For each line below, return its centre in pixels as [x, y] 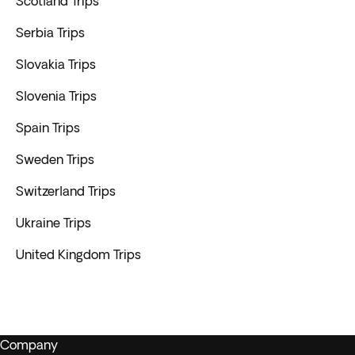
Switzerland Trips [66, 191]
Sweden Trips [55, 159]
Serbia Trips [50, 32]
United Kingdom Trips [78, 254]
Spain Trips [48, 128]
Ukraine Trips [53, 223]
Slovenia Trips [56, 96]
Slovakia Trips [56, 64]
